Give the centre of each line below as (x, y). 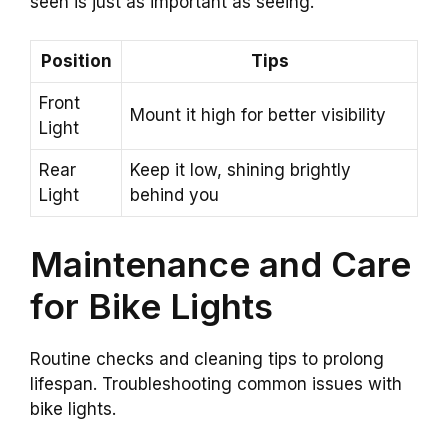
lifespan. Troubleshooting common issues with (216, 383)
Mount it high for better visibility (258, 115)
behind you (174, 195)
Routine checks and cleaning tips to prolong (207, 358)
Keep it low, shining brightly (240, 170)
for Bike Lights (151, 305)
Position (76, 61)
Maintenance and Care (220, 263)
